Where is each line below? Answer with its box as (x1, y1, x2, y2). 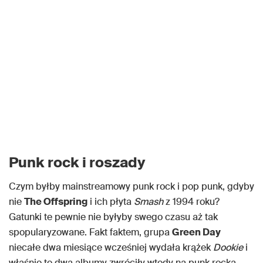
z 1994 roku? (163, 195, 220, 208)
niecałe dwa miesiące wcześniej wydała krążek (9, 241, 213, 254)
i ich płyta (87, 195, 134, 208)
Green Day (172, 226, 221, 239)
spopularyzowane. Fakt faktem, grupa (9, 226, 172, 239)
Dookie (213, 241, 243, 254)
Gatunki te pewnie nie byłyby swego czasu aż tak (9, 211, 218, 224)
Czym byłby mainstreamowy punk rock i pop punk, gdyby (9, 180, 254, 193)
